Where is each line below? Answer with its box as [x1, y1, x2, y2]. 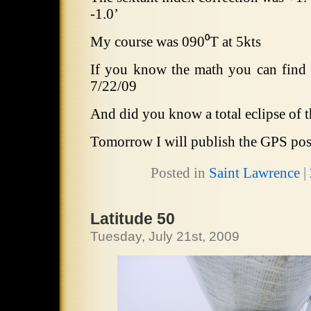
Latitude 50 [90, 210, 175, 228]
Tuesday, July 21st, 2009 [90, 229, 239, 244]
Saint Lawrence [208, 165, 300, 181]
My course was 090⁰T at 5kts [90, 33, 261, 50]
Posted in [150, 165, 209, 181]
